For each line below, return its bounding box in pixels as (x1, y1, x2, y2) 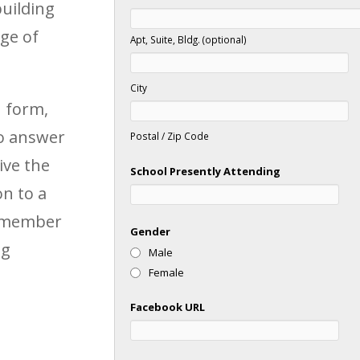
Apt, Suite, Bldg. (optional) (130, 32, 247, 46)
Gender (130, 223, 171, 239)
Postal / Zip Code (130, 129, 210, 142)
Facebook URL (130, 299, 206, 314)
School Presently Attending (130, 163, 281, 178)
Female (149, 264, 185, 280)
